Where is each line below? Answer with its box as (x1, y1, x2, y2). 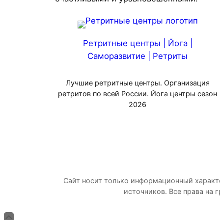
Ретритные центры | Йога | (82, 38, 192, 49)
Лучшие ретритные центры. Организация (65, 79, 210, 87)
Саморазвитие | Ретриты (87, 51, 188, 61)
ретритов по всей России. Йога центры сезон (58, 89, 217, 98)
